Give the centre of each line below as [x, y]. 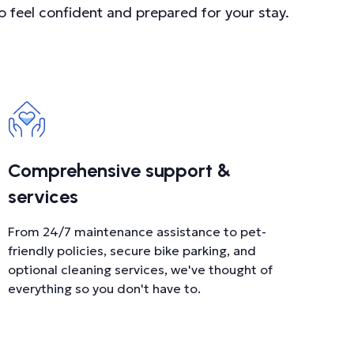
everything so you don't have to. [104, 288]
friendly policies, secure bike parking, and [132, 250]
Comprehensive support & [119, 170]
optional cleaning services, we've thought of [140, 269]
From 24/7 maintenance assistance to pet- [137, 232]
